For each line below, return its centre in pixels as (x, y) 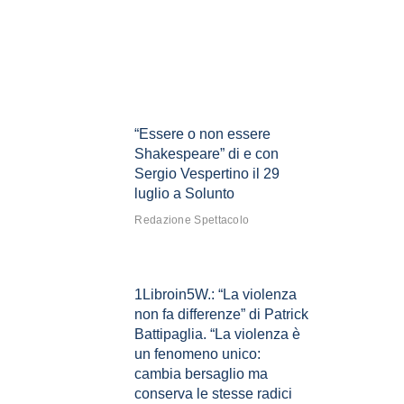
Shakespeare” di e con (207, 154)
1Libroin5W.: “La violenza (216, 295)
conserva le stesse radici (214, 394)
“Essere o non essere (203, 134)
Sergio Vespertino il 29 (207, 174)
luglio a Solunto (185, 194)
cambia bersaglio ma (202, 374)
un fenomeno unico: (198, 354)
